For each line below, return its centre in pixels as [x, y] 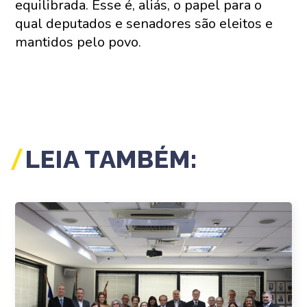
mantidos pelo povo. [78, 42]
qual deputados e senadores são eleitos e [144, 24]
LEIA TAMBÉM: [112, 159]
